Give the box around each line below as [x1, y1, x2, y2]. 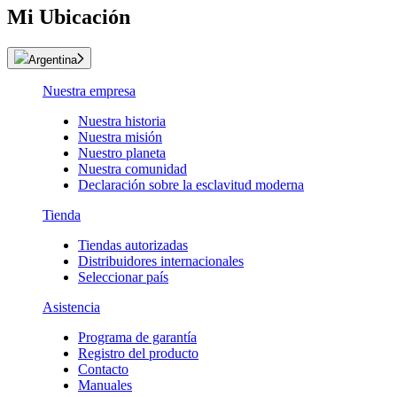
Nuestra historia [78, 113, 166, 128]
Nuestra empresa [43, 82, 136, 98]
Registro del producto [78, 345, 198, 361]
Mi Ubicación [7, 4, 130, 28]
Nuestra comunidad [78, 160, 187, 176]
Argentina [28, 52, 77, 66]
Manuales [78, 377, 132, 393]
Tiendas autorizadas [78, 237, 188, 253]
